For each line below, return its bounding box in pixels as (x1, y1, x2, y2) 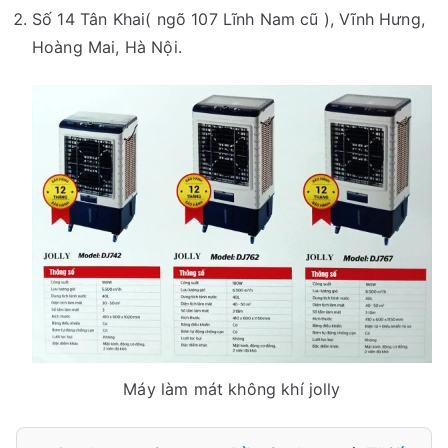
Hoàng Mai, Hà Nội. (32, 37, 182, 58)
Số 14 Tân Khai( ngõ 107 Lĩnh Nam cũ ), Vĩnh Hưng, (32, 9, 425, 30)
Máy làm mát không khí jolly (123, 379, 341, 400)
